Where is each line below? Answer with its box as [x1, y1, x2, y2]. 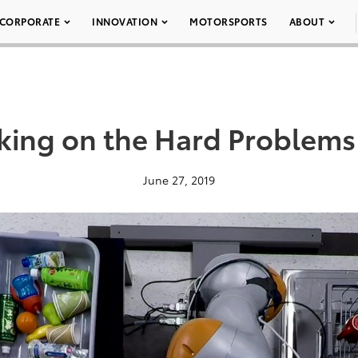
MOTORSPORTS [189, 14, 268, 28]
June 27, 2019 [143, 172, 215, 188]
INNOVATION [92, 14, 157, 28]
